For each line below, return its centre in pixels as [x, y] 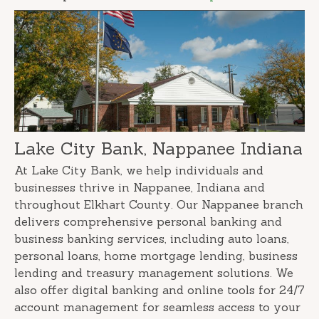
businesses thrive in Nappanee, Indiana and [140, 188]
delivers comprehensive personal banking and [148, 222]
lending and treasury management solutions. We [154, 273]
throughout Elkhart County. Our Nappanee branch [159, 205]
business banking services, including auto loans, [152, 239]
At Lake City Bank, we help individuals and [139, 171]
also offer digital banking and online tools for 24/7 [159, 290]
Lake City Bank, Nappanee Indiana [158, 149]
